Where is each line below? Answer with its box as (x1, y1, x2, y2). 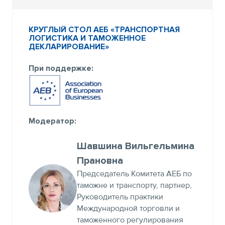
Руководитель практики (77, 191, 163, 202)
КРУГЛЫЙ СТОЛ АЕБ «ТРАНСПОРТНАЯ (29, 24, 180, 35)
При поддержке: (29, 63, 93, 73)
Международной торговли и (77, 203, 180, 213)
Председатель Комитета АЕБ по (77, 168, 192, 179)
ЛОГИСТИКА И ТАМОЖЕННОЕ (29, 33, 146, 43)
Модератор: (29, 116, 76, 126)
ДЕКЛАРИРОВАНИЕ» (29, 41, 109, 52)
